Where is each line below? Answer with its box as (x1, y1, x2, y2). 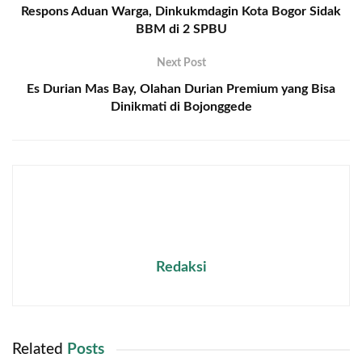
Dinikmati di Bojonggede (110, 99, 252, 113)
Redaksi (155, 259, 207, 275)
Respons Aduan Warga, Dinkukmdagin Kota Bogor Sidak (21, 4, 341, 18)
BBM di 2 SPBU (135, 22, 227, 36)
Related (12, 341, 63, 357)
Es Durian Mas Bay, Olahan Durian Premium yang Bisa (27, 82, 335, 95)
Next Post (156, 57, 206, 69)
